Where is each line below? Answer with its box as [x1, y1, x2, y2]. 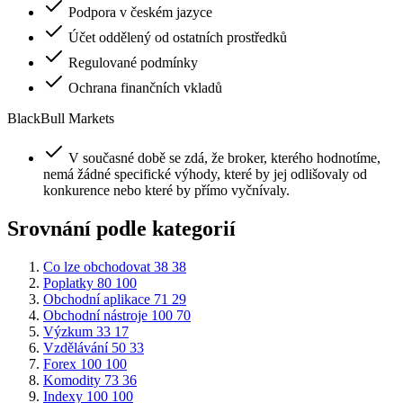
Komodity [43, 372, 101, 388]
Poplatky [43, 274, 94, 291]
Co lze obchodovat [43, 258, 150, 274]
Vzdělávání [43, 339, 108, 355]
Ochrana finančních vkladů [68, 80, 222, 96]
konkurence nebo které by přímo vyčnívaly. [43, 183, 290, 199]
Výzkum [43, 323, 93, 339]
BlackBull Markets [7, 111, 114, 127]
